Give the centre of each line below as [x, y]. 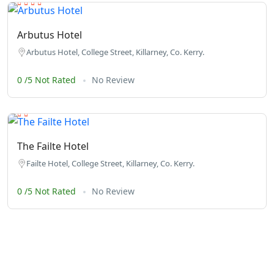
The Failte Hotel [53, 146]
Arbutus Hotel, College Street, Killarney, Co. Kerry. [115, 52]
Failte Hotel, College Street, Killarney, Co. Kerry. [110, 163]
